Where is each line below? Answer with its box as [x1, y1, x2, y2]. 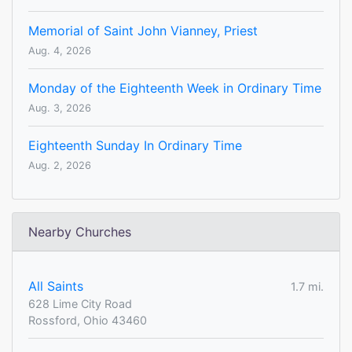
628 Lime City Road [28, 297, 132, 311]
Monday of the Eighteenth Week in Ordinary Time [28, 80, 321, 97]
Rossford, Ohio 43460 [28, 313, 147, 328]
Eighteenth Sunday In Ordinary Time [28, 137, 242, 154]
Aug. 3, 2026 [28, 102, 91, 115]
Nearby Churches [28, 224, 131, 240]
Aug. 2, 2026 [28, 159, 91, 172]
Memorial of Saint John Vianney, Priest [28, 23, 258, 39]
